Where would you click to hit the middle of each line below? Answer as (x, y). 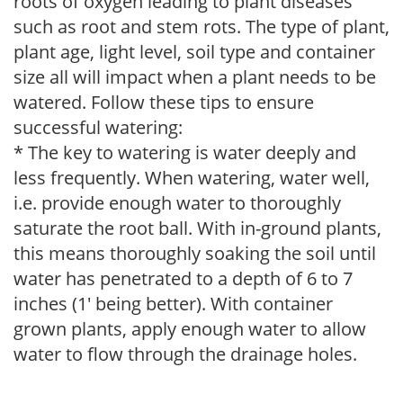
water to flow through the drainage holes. (185, 354)
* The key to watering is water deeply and (185, 152)
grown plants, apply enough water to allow (190, 328)
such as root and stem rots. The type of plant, (201, 26)
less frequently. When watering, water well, (192, 177)
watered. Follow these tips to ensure (164, 102)
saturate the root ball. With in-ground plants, (197, 228)
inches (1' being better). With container (173, 303)
